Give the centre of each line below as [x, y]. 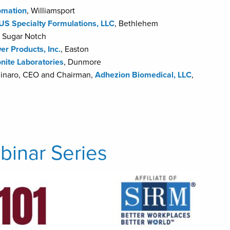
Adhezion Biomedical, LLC [143, 75]
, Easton [75, 49]
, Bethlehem [136, 23]
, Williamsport [51, 11]
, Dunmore [82, 62]
